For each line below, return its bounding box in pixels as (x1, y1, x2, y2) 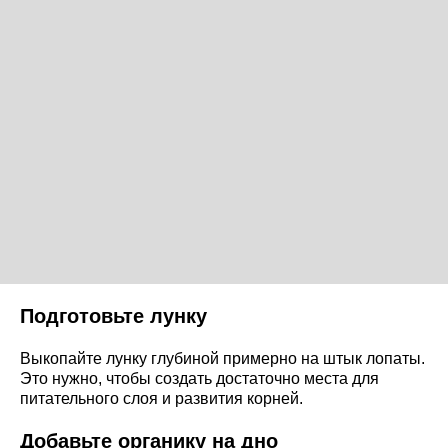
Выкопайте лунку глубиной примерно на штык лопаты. (20, 349, 425, 367)
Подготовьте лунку (20, 304, 207, 327)
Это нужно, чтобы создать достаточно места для (20, 369, 379, 387)
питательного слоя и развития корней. (20, 389, 303, 407)
